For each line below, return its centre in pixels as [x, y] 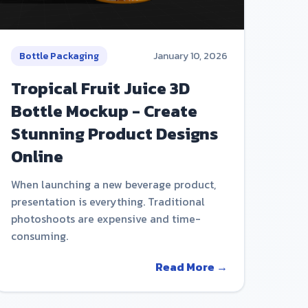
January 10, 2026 [190, 56]
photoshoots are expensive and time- [106, 219]
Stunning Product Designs [114, 134]
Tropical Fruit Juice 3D [100, 89]
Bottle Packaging [59, 56]
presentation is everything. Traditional [108, 202]
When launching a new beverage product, [113, 185]
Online [37, 157]
